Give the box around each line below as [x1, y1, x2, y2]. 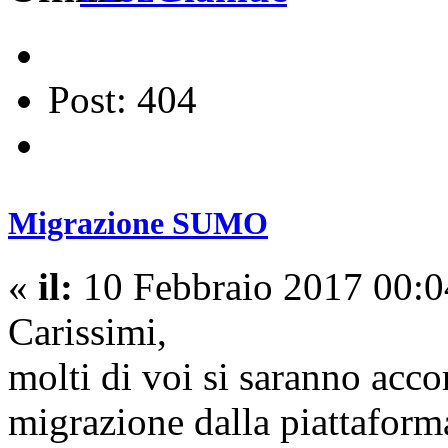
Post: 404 [48, 77, 197, 121]
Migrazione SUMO [8, 205, 268, 242]
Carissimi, [8, 310, 167, 354]
